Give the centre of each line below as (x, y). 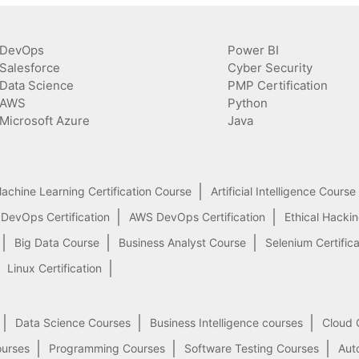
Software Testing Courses (252, 348)
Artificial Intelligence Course (283, 192)
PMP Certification (278, 85)
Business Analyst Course (182, 243)
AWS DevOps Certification (197, 217)
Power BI (253, 50)
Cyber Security (270, 67)
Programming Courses (107, 348)
